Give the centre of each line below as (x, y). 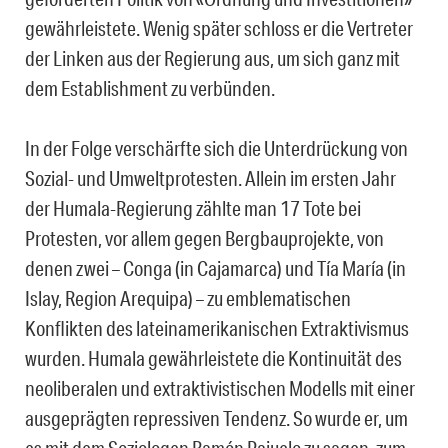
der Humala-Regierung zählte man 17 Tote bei (193, 208)
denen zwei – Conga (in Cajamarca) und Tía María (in (215, 268)
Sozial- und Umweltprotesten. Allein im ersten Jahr (210, 178)
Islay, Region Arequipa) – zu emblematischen (188, 298)
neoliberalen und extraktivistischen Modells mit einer (220, 388)
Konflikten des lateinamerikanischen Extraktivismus (217, 328)
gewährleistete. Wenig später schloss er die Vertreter (219, 28)
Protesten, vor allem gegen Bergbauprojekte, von (204, 238)
